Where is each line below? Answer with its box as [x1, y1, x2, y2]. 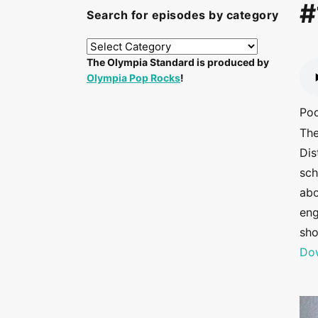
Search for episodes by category [87, 7, 279, 22]
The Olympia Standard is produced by [87, 55, 269, 68]
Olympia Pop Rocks [87, 71, 180, 84]
